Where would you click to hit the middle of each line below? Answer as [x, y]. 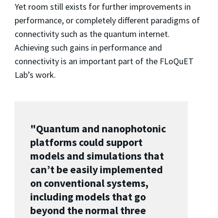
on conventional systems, [89, 183]
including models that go [88, 197]
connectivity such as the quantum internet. [92, 34]
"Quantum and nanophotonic [98, 129]
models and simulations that [97, 156]
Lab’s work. [35, 74]
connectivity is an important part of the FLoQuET [104, 61]
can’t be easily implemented [97, 170]
